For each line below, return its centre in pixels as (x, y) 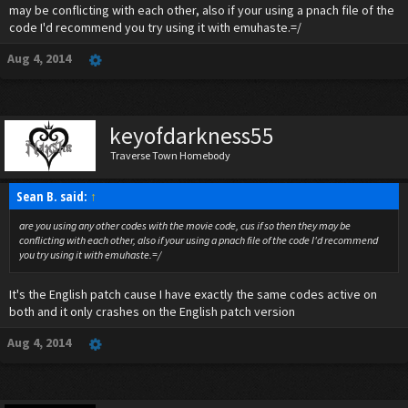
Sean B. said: (53, 196)
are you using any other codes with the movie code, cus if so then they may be (185, 225)
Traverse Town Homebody (170, 155)
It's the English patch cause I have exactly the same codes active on (193, 294)
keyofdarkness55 (192, 136)
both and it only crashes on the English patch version (152, 311)
